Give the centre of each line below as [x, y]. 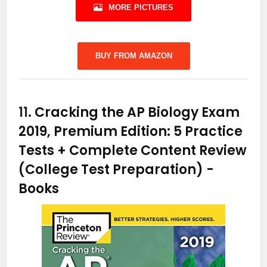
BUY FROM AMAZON [133, 55]
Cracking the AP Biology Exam [137, 112]
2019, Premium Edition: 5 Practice [131, 131]
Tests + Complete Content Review [133, 150]
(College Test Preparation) [113, 169]
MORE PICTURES [141, 7]
